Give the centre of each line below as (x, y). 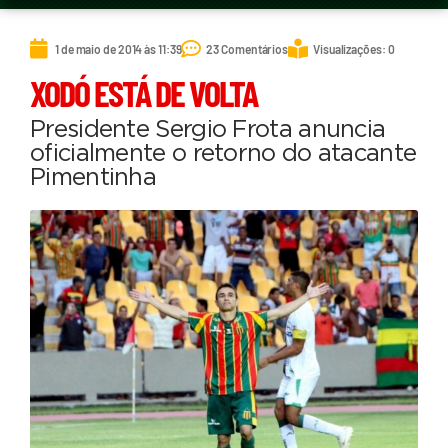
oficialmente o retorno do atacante (223, 154)
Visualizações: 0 (354, 48)
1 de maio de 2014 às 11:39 (118, 48)
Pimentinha (93, 178)
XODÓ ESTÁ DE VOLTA (143, 93)
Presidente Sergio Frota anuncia (208, 130)
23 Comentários (247, 48)
